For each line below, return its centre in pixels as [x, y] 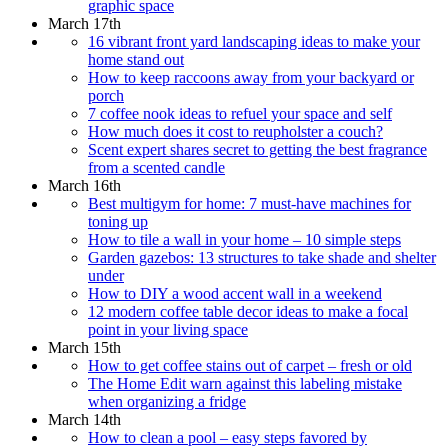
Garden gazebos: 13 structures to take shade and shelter [262, 257]
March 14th [84, 419]
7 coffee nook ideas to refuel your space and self [240, 113]
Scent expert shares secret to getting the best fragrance [257, 149]
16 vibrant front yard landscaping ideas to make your [254, 41]
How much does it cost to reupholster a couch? [235, 131]
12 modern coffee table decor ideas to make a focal [248, 311]
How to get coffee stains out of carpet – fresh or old [250, 365]
